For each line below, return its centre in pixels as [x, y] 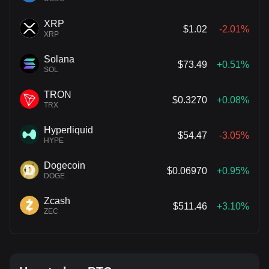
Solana [59, 59]
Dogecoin [65, 166]
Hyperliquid [68, 130]
